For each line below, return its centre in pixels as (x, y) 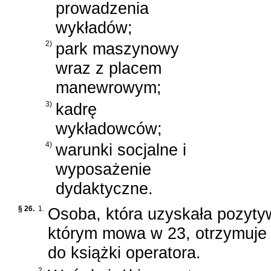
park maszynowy (117, 49)
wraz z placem (109, 68)
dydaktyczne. (104, 189)
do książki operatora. (124, 253)
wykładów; (94, 27)
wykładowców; (109, 128)
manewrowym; (109, 88)
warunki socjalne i (121, 150)
